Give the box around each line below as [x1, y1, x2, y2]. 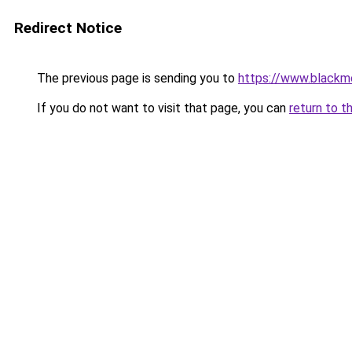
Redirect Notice [14, 19, 122, 37]
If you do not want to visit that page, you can [34, 101, 289, 115]
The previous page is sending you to [34, 71, 238, 86]
